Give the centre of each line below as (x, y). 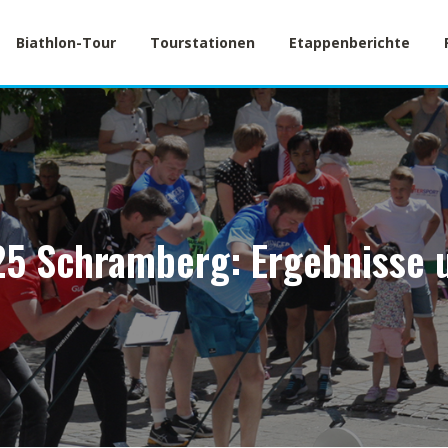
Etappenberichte (349, 42)
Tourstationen (202, 42)
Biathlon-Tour (66, 42)
